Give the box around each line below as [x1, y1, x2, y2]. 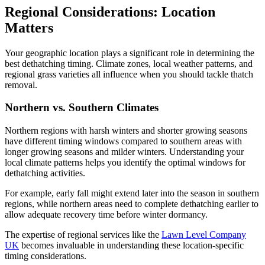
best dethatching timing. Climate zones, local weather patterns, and [5, 58, 253, 69]
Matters [5, 20, 53, 35]
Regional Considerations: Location [5, 4, 215, 20]
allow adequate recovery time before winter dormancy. [5, 209, 208, 219]
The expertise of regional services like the [5, 230, 161, 240]
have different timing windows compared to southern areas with [5, 136, 242, 146]
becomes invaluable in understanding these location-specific [19, 240, 244, 250]
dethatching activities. [5, 168, 85, 178]
